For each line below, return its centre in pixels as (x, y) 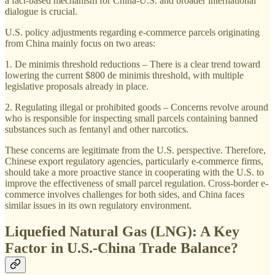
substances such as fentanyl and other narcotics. (97, 129)
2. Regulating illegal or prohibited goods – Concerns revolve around (137, 107)
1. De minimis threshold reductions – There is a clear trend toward (133, 64)
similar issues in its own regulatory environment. (98, 205)
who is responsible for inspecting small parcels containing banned (131, 118)
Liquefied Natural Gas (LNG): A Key (122, 231)
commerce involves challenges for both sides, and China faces (125, 194)
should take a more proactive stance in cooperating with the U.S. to (134, 172)
